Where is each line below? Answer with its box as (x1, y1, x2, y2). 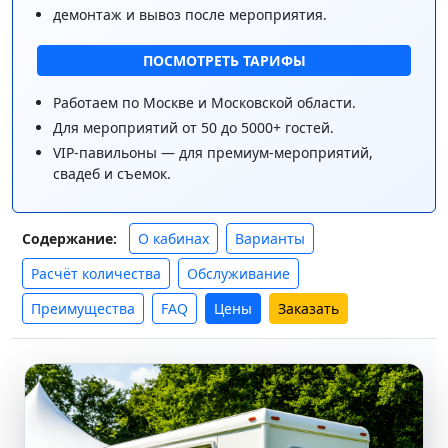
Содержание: (22, 229, 117, 249)
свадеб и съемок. (53, 164, 171, 184)
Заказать (278, 299, 339, 319)
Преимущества (31, 299, 135, 319)
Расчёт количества (31, 264, 161, 284)
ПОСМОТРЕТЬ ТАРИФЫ (142, 51, 306, 71)
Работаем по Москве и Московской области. (53, 93, 356, 113)
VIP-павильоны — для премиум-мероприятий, (53, 143, 373, 163)
